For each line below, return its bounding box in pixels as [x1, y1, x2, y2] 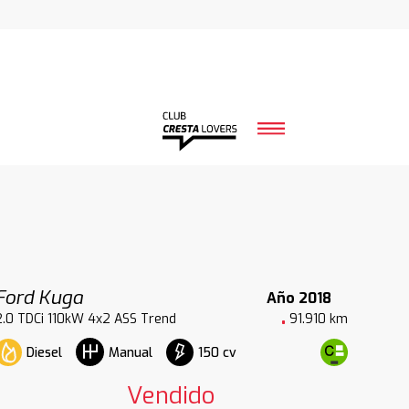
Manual [108, 344, 152, 362]
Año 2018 [266, 288, 331, 308]
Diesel [26, 343, 62, 362]
